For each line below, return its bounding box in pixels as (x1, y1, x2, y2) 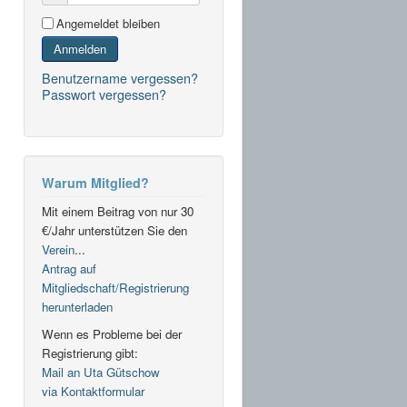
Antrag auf (42, 260, 96, 277)
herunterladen (42, 298, 113, 315)
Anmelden (54, 40, 106, 57)
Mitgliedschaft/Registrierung (42, 279, 189, 296)
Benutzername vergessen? (42, 68, 198, 87)
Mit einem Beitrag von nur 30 (42, 203, 194, 220)
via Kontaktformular (42, 382, 144, 400)
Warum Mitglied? (42, 174, 149, 192)
